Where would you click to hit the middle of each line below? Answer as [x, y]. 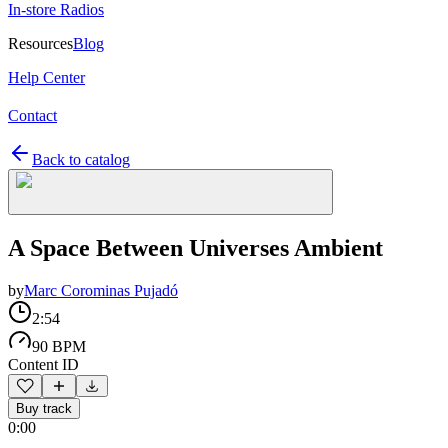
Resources [40, 43]
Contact [32, 115]
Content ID [43, 364]
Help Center [46, 77]
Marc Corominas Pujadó [101, 290]
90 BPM [59, 346]
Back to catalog [81, 159]
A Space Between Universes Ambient [195, 247]
